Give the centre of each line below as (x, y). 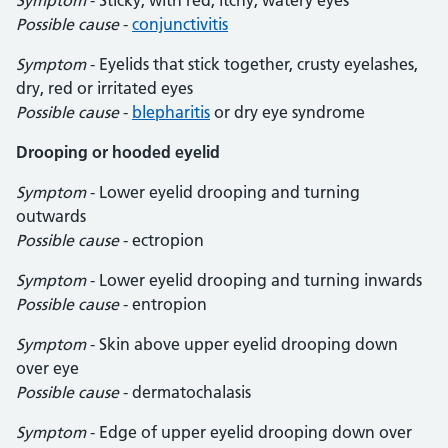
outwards (51, 216)
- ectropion (161, 240)
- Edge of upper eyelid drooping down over (249, 432)
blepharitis (171, 112)
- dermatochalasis (185, 392)
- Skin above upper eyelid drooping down (242, 344)
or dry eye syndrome (287, 112)
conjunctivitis (180, 24)
